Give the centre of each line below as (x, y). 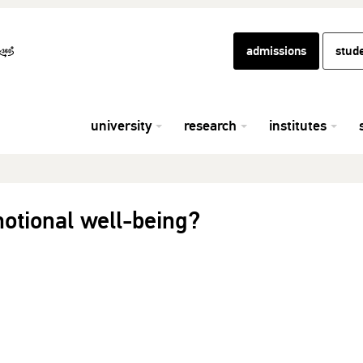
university (121, 126)
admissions (276, 51)
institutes (298, 126)
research (210, 126)
